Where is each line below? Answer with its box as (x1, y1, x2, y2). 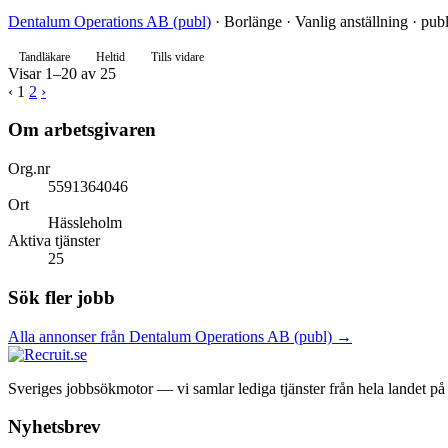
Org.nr (8, 160, 50, 178)
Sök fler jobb (8, 286, 115, 308)
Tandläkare (19, 50, 70, 63)
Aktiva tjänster (8, 232, 100, 250)
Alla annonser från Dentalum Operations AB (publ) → (8, 327, 352, 345)
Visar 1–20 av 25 (8, 64, 116, 82)
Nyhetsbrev (8, 416, 101, 438)
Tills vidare (151, 50, 204, 63)
